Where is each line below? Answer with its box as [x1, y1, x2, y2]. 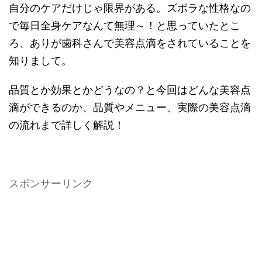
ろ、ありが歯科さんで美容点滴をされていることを [9, 36, 251, 49]
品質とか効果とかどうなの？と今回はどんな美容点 [9, 83, 251, 96]
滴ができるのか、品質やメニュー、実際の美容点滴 [9, 101, 251, 113]
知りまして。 [9, 54, 72, 67]
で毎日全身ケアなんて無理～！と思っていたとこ [9, 19, 240, 32]
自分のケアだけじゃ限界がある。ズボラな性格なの [9, 1, 251, 14]
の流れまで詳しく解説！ [9, 118, 125, 131]
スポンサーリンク [9, 177, 93, 189]
